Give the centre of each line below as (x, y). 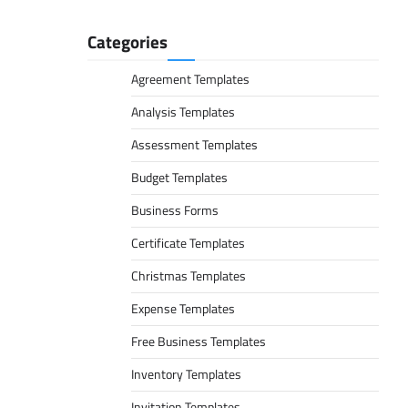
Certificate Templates (188, 243)
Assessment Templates (194, 145)
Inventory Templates (186, 374)
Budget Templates (179, 178)
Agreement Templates (190, 79)
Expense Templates (183, 309)
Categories (127, 41)
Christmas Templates (189, 276)
